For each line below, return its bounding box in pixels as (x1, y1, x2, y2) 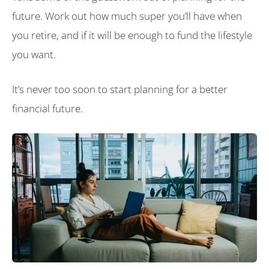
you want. (12, 47, 56, 61)
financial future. (12, 101, 83, 115)
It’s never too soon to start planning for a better (12, 82, 228, 96)
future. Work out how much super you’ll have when (12, 9, 242, 23)
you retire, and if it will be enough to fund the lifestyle (12, 28, 252, 42)
